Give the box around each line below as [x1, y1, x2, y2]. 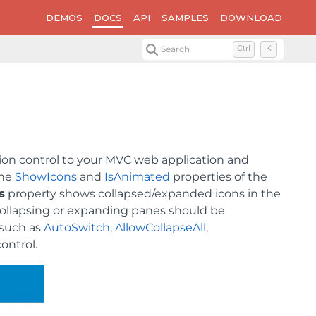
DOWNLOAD [220, 12, 282, 23]
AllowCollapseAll [115, 221, 206, 234]
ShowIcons [15, 170, 77, 183]
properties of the [170, 170, 267, 183]
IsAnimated [104, 170, 170, 183]
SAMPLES [162, 12, 209, 23]
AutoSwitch [44, 221, 110, 234]
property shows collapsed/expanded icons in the [5, 187, 281, 200]
